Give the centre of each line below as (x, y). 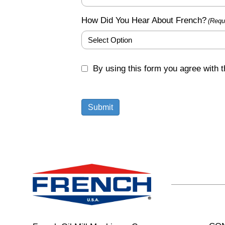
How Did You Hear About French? (144, 20)
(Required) (97, 75)
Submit (100, 107)
